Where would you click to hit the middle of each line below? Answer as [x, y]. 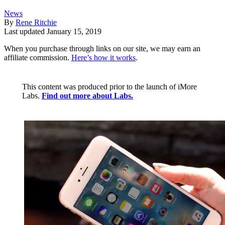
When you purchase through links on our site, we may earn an [102, 49]
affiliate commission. [38, 58]
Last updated [25, 32]
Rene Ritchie [36, 23]
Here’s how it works [103, 58]
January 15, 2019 [74, 32]
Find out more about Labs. [87, 96]
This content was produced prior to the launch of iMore [109, 87]
